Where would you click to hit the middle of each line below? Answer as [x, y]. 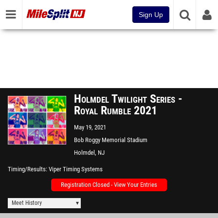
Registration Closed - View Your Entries [109, 185]
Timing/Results [27, 169]
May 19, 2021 [90, 127]
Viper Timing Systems [76, 169]
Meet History [27, 203]
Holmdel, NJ [89, 153]
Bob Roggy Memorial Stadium [111, 140]
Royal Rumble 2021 [116, 110]
